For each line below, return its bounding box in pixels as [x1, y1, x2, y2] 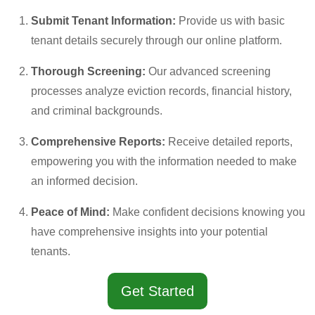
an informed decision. [31, 174, 138, 187]
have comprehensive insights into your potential [31, 225, 268, 238]
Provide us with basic [179, 14, 285, 27]
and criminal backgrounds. [31, 104, 162, 117]
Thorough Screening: [31, 65, 148, 77]
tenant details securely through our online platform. [31, 34, 282, 46]
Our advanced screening [148, 65, 271, 77]
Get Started [121, 283, 194, 299]
